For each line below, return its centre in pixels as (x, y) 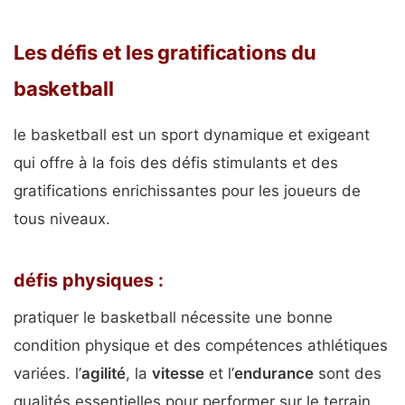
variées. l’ (47, 373)
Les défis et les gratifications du (165, 53)
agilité (104, 373)
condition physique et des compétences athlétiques (201, 345)
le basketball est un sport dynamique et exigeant (192, 135)
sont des (348, 373)
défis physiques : (89, 280)
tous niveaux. (62, 219)
